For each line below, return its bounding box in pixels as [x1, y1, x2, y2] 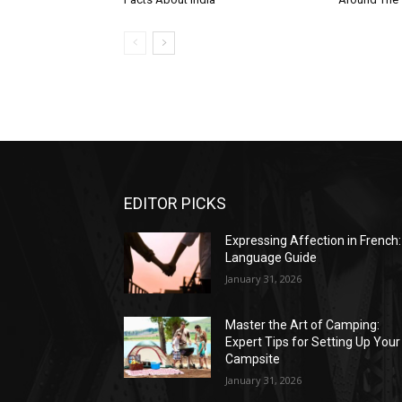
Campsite [225, 351, 281, 366]
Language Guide [225, 249, 318, 265]
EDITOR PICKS [124, 193, 226, 213]
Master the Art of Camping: [225, 317, 380, 332]
